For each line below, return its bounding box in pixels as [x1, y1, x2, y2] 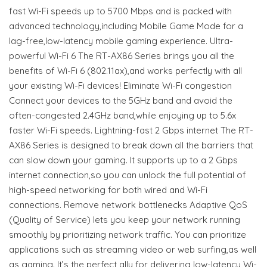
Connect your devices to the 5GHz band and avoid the [9, 94, 232, 106]
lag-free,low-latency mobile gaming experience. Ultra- [9, 35, 233, 46]
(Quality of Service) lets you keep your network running [9, 213, 240, 225]
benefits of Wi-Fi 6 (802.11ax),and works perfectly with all [9, 64, 242, 76]
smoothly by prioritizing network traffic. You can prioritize [9, 228, 246, 240]
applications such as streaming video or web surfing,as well [9, 243, 256, 255]
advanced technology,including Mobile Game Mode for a [9, 20, 243, 32]
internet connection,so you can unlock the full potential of [9, 169, 246, 181]
